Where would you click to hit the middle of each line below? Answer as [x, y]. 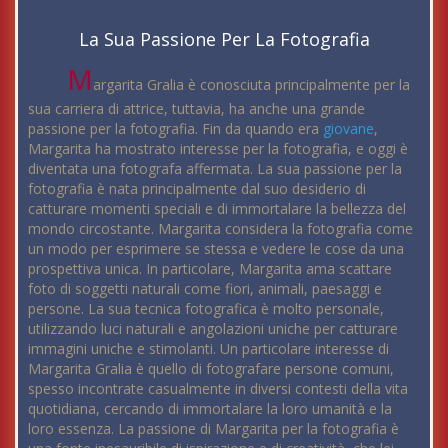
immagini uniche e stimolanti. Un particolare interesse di [208, 348]
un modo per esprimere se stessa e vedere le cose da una [216, 248]
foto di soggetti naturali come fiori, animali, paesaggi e [205, 288]
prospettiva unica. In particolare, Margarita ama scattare [210, 268]
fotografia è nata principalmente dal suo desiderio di [197, 188]
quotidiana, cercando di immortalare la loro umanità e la [210, 408]
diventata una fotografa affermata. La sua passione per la [215, 168]
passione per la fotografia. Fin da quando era [175, 128]
